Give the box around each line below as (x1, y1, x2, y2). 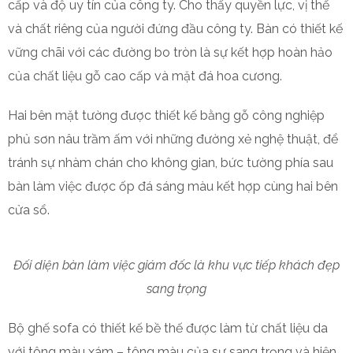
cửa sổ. (8, 203, 50, 217)
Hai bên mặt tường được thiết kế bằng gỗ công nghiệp (8, 108, 325, 123)
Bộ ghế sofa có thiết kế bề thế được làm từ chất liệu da (8, 321, 328, 336)
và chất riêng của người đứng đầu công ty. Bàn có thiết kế (8, 21, 343, 36)
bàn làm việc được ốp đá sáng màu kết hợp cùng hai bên (8, 179, 338, 194)
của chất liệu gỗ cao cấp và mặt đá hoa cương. (8, 69, 285, 84)
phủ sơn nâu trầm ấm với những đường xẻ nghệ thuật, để (8, 132, 338, 147)
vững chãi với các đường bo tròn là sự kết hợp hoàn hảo (8, 45, 333, 60)
